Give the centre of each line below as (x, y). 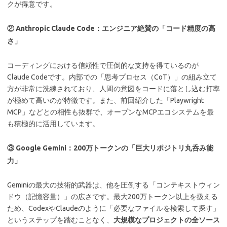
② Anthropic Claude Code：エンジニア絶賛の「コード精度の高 (111, 28)
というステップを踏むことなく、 (60, 220)
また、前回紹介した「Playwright (152, 100)
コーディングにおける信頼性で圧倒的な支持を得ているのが (103, 65)
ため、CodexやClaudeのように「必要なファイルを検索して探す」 (113, 208)
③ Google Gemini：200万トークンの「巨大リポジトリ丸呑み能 (110, 148)
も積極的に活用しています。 (53, 124)
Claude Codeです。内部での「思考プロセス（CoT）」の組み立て (112, 77)
